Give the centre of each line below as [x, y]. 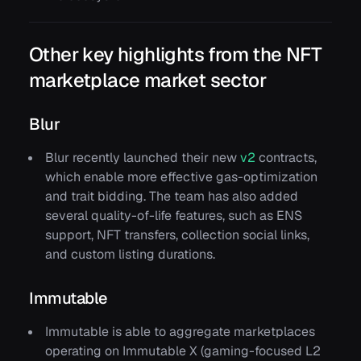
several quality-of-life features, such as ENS [174, 215]
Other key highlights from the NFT [176, 54]
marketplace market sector [147, 80]
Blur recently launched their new [143, 157]
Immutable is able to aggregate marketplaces [180, 331]
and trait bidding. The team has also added [172, 196]
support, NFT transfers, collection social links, [177, 234]
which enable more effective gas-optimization [181, 176]
